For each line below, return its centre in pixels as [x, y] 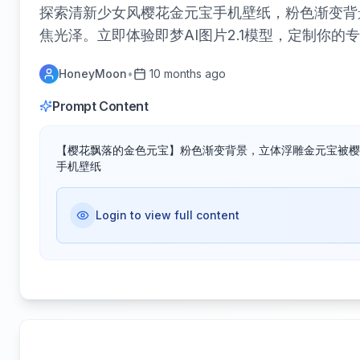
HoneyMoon [93, 74]
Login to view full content [168, 215]
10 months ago [188, 74]
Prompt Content [100, 106]
